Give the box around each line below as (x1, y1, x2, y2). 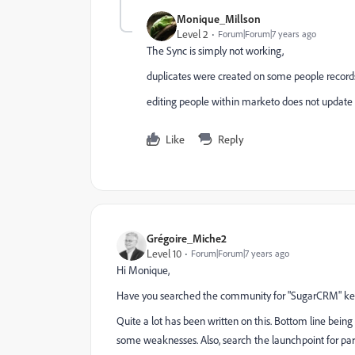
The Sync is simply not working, (147, 44, 286, 57)
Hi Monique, (116, 263, 170, 277)
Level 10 (147, 246, 181, 260)
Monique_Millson (177, 12, 261, 25)
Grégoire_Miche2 (147, 231, 227, 245)
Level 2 (177, 27, 208, 40)
